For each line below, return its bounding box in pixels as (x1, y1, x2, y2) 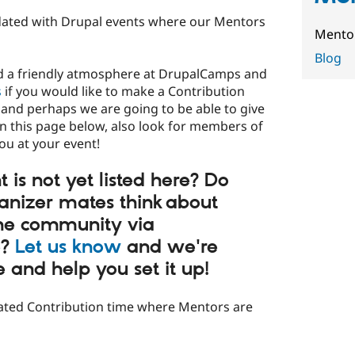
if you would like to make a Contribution (2, 82, 245, 100)
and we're (121, 235, 218, 259)
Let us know (15, 235, 121, 259)
